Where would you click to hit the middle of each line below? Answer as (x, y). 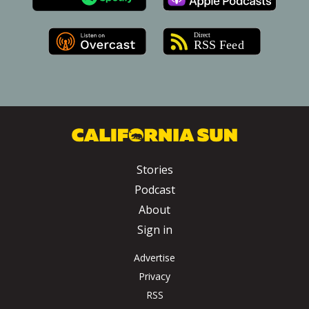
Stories (154, 170)
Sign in (154, 230)
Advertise (154, 258)
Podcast (154, 190)
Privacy (154, 277)
